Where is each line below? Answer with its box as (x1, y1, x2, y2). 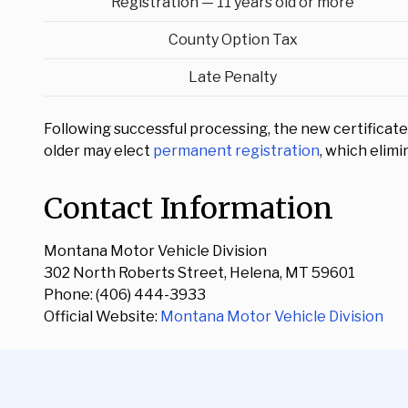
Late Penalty (189, 68, 277, 86)
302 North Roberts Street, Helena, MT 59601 (44, 264, 355, 281)
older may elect (44, 142, 153, 159)
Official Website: (44, 308, 160, 325)
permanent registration (153, 142, 320, 159)
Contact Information (44, 190, 333, 227)
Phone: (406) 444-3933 (44, 286, 206, 303)
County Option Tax (168, 31, 298, 48)
